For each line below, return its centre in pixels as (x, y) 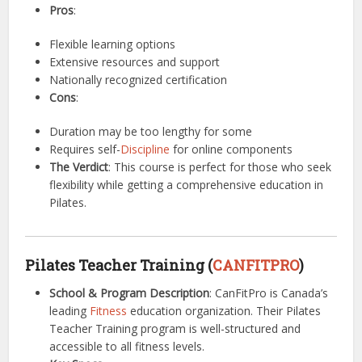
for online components (232, 149)
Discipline (145, 149)
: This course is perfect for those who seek (220, 167)
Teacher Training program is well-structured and (175, 328)
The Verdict (79, 167)
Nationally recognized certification (139, 80)
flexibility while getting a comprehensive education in (187, 185)
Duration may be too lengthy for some (151, 131)
